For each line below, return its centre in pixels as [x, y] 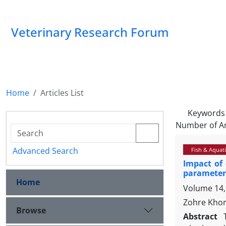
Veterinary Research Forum [90, 32]
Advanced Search [45, 151]
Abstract [202, 217]
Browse [31, 210]
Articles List [62, 93]
